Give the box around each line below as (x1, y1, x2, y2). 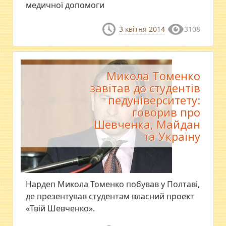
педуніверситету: (107, 92, 200, 107)
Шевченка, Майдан (93, 116, 200, 132)
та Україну (143, 128, 200, 144)
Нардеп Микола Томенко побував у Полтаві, (26, 178, 200, 190)
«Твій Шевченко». (26, 202, 95, 214)
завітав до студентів (89, 80, 200, 95)
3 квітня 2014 (119, 24, 165, 34)
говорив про (132, 104, 200, 120)
